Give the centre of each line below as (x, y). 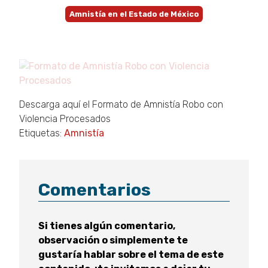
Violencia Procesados (65, 119)
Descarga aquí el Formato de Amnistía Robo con (121, 104)
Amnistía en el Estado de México (134, 14)
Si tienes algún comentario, (107, 226)
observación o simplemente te (113, 240)
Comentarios (95, 190)
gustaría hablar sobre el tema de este (131, 254)
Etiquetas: (42, 133)
